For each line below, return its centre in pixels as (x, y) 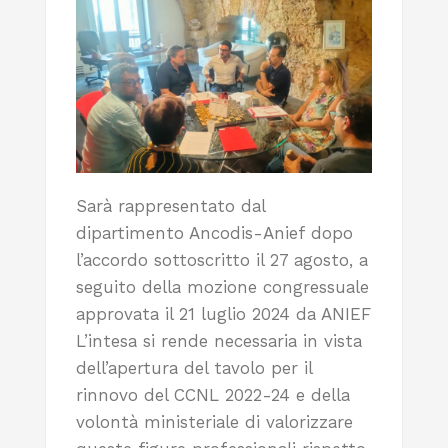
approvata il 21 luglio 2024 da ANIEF (223, 313)
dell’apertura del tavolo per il (194, 367)
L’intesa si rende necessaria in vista (219, 340)
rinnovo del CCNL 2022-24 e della (213, 394)
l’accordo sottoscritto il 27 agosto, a (222, 259)
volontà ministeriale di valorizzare (214, 421)
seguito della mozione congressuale (222, 286)
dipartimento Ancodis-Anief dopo (214, 232)
